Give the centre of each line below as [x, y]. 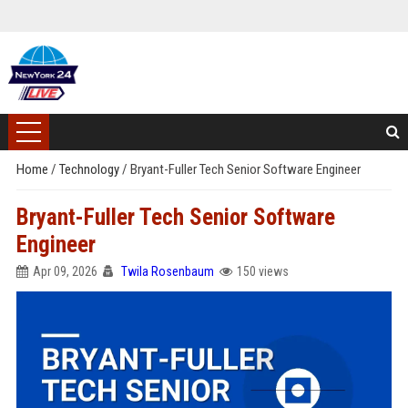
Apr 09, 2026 [65, 271]
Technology [90, 169]
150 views [262, 271]
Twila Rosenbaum [167, 271]
